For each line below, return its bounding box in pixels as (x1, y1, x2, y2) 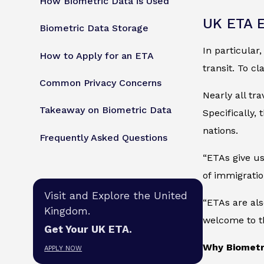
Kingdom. (44, 204, 91, 217)
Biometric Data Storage (39, 22, 149, 34)
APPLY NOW (44, 245, 82, 253)
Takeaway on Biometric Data (39, 104, 172, 116)
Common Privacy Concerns (39, 77, 162, 89)
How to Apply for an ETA (39, 49, 154, 61)
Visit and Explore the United (44, 189, 188, 202)
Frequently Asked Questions (39, 132, 168, 144)
